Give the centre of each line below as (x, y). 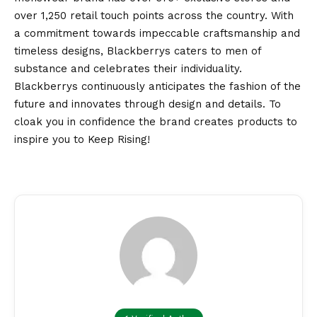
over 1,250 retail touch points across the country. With (154, 16)
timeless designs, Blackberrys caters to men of (138, 51)
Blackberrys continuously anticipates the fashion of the (157, 87)
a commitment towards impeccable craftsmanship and (157, 34)
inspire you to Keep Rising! (82, 140)
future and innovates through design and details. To (148, 104)
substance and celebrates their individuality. (128, 69)
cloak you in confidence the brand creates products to (156, 122)
